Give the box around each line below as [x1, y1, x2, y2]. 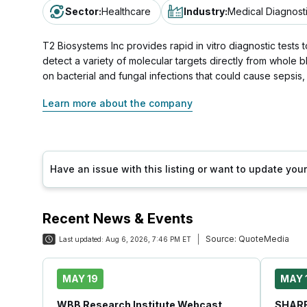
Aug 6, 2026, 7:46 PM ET [106, 235, 191, 243]
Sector [65, 5, 99, 17]
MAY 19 [62, 273, 98, 284]
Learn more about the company [42, 97, 193, 109]
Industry [184, 5, 225, 17]
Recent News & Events [42, 210, 193, 227]
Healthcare [101, 5, 151, 17]
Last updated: [59, 235, 103, 243]
